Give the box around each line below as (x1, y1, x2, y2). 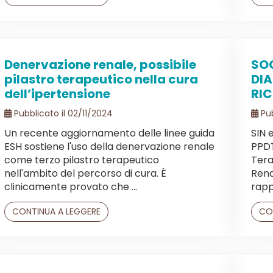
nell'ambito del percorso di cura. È (4, 166, 166, 180)
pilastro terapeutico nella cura (4, 70, 198, 88)
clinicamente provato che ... (4, 179, 137, 194)
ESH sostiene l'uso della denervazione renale (4, 139, 214, 154)
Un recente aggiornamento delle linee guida (4, 126, 214, 140)
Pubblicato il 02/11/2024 (12, 107, 113, 119)
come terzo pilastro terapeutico (4, 152, 159, 167)
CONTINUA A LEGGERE (12, 205, 101, 218)
